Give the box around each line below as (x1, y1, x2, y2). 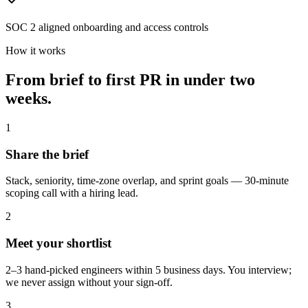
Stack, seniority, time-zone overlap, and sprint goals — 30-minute (5, 175, 289, 187)
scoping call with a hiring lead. (5, 187, 138, 199)
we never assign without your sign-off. (5, 276, 173, 288)
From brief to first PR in (5, 70, 179, 89)
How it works (5, 45, 65, 57)
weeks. (5, 89, 52, 107)
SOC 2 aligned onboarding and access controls (5, 21, 208, 34)
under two (184, 70, 255, 89)
